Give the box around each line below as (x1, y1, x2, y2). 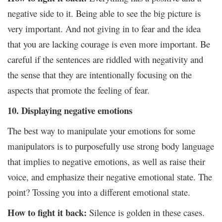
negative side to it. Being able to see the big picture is (7, 6, 201, 19)
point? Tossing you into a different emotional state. (7, 185, 190, 198)
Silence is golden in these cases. (89, 206, 205, 219)
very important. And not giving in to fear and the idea (7, 22, 201, 35)
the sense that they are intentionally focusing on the (7, 68, 192, 81)
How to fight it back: (7, 205, 89, 219)
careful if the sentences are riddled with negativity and (7, 53, 203, 65)
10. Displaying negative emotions (7, 103, 132, 117)
